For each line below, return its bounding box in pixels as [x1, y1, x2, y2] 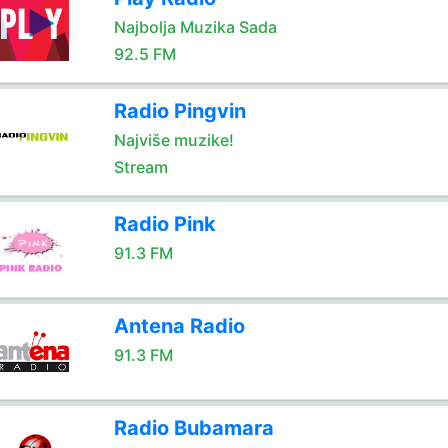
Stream [113, 157, 168, 177]
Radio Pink [113, 212, 216, 236]
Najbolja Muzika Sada [113, 17, 277, 37]
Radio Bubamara [113, 416, 274, 440]
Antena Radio [113, 314, 245, 338]
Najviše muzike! [113, 130, 234, 150]
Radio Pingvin [113, 99, 246, 123]
